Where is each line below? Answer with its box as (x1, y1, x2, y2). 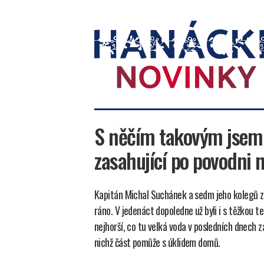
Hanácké (94, 86, 126, 102)
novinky (94, 99, 123, 115)
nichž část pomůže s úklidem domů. (94, 234, 220, 250)
